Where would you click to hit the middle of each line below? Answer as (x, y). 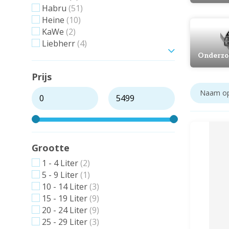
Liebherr (59, 43)
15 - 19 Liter (65, 198)
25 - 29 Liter (65, 222)
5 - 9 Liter (60, 175)
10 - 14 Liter (65, 187)
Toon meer (53, 56)
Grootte (51, 148)
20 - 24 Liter (65, 210)
